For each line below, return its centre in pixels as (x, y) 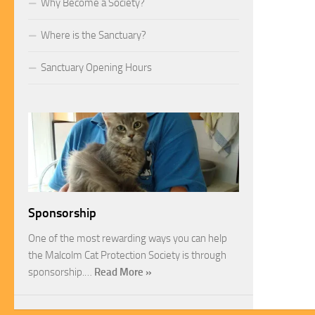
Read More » (123, 272)
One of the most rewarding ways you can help (128, 238)
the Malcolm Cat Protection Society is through (127, 255)
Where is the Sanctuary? (94, 36)
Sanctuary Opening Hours (96, 68)
